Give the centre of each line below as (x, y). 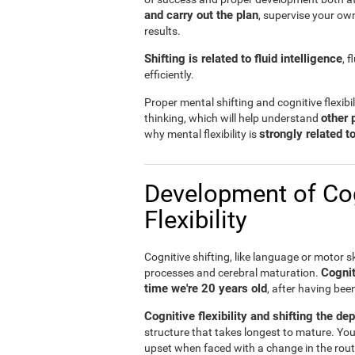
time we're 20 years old (206, 288)
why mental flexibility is (202, 134)
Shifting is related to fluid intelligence (243, 59)
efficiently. (169, 74)
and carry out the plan (201, 15)
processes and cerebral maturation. (233, 273)
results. (162, 31)
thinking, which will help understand (233, 118)
